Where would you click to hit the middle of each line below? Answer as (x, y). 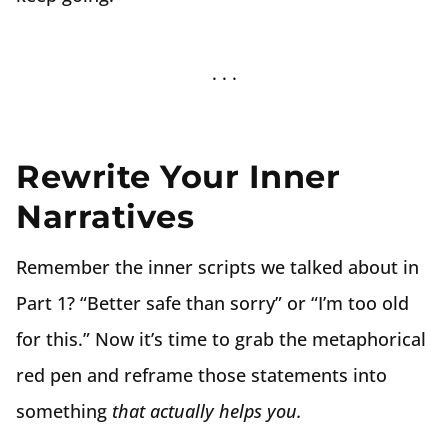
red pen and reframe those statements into (201, 375)
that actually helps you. (207, 411)
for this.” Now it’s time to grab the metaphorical (221, 339)
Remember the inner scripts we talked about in (217, 267)
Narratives (105, 216)
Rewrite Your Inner (178, 176)
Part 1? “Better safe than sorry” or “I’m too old (212, 303)
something (64, 411)
